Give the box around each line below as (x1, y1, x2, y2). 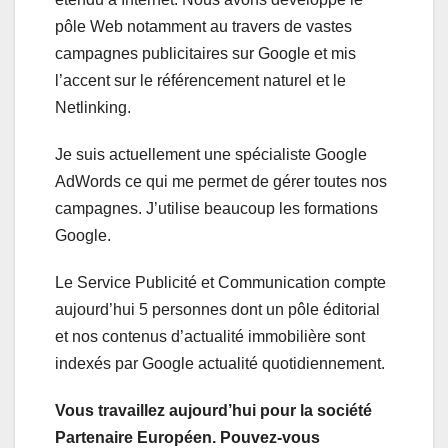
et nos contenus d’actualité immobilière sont (55, 328, 365, 346)
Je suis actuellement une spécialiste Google (55, 146, 367, 164)
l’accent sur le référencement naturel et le (55, 72, 346, 90)
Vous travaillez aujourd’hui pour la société (55, 402, 372, 420)
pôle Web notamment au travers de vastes (55, 18, 352, 36)
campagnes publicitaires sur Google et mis (55, 45, 356, 63)
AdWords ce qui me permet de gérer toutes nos (55, 173, 387, 191)
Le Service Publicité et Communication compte (55, 274, 386, 292)
